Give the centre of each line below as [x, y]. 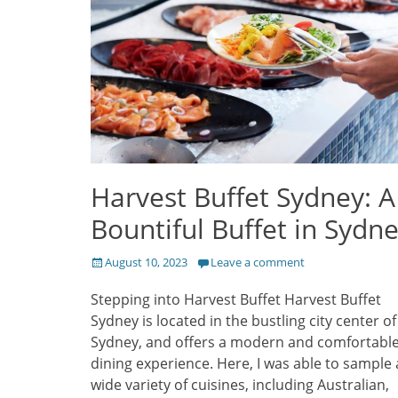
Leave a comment [258, 263]
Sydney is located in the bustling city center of [243, 321]
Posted [108, 262]
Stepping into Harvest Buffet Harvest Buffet [236, 300]
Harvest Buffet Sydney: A [243, 197]
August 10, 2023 [146, 263]
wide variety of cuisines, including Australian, [240, 385]
